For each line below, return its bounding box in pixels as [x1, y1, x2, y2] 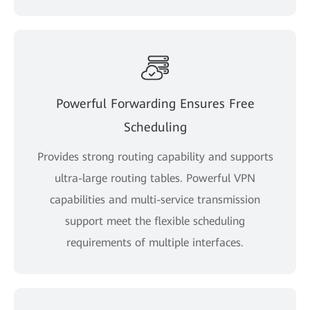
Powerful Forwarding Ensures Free [55, 95, 255, 111]
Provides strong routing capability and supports [37, 149, 273, 163]
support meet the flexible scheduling [65, 214, 245, 228]
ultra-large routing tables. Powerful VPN [55, 171, 255, 185]
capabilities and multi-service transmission [50, 192, 260, 206]
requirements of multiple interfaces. [66, 235, 244, 249]
